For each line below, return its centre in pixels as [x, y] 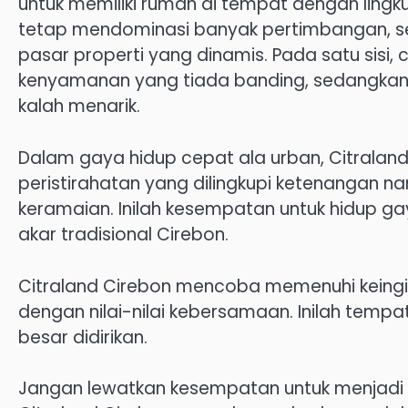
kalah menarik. [79, 107]
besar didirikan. [83, 337]
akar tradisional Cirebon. [123, 234]
